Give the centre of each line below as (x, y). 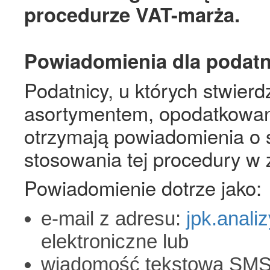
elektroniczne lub (115, 241)
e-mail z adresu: (114, 218)
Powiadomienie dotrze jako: (143, 187)
